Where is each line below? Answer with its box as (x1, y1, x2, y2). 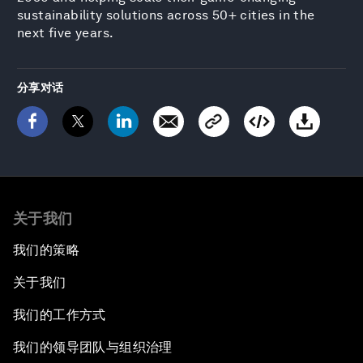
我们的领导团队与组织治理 (13, 339, 173, 355)
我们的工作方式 (13, 306, 106, 322)
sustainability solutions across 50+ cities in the (17, 6, 315, 23)
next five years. (17, 24, 114, 41)
